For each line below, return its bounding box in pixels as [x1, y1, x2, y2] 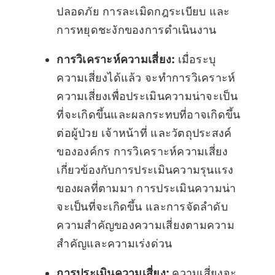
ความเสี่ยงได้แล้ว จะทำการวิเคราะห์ [56, 71, 236, 85]
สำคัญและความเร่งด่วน [56, 237, 172, 250]
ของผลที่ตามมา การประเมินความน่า [56, 182, 236, 195]
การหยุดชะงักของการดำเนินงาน [56, 23, 217, 37]
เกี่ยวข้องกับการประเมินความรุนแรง [56, 163, 234, 177]
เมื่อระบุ [177, 53, 216, 66]
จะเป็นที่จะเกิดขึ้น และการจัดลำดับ [56, 200, 228, 214]
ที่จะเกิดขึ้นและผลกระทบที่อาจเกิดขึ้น [56, 108, 241, 122]
